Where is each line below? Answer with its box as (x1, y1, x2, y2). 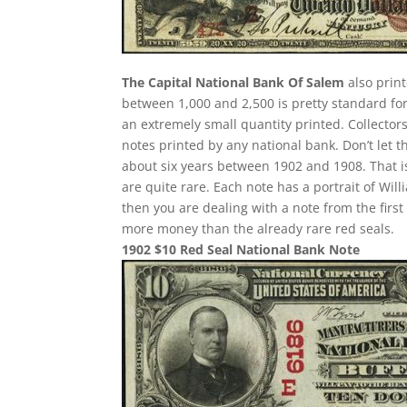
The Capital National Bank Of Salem (122, 74, 345, 91)
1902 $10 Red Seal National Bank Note (122, 241, 361, 258)
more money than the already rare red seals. (122, 220, 395, 237)
